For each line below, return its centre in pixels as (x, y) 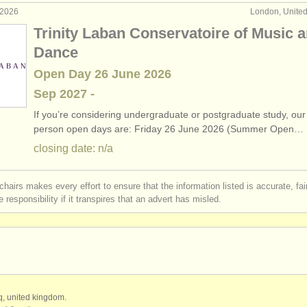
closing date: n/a (73, 148)
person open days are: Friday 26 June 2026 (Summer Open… (169, 129)
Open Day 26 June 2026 (102, 74)
